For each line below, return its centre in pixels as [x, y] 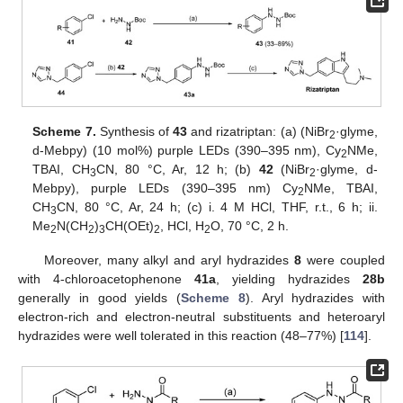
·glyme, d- [347, 170]
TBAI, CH [61, 170]
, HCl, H [183, 226]
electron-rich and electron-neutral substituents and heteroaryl [201, 317]
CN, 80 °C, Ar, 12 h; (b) [177, 170]
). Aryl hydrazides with [315, 298]
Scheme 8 [213, 298]
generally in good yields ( [99, 298]
